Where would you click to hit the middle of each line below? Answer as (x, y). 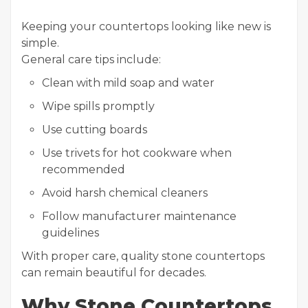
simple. (40, 43)
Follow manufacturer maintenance (139, 216)
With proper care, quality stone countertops (143, 256)
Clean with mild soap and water (128, 83)
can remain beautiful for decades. (114, 273)
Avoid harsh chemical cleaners (125, 193)
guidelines (70, 233)
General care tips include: (91, 59)
